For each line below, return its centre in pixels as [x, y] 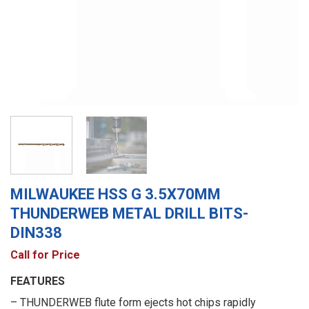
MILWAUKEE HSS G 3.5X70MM [116, 194]
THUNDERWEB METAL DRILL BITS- [129, 213]
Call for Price [45, 255]
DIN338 [36, 232]
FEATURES [38, 281]
